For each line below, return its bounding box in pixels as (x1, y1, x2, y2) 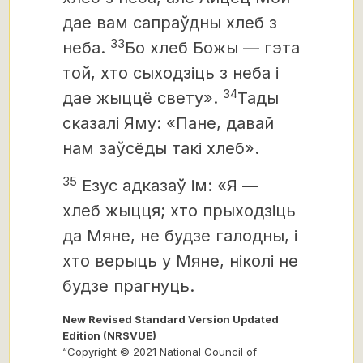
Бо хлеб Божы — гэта (125, 38, 300, 58)
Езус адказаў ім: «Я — (77, 176, 258, 195)
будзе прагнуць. (62, 276, 194, 296)
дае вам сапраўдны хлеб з (62, 13, 277, 32)
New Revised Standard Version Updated (62, 313, 279, 326)
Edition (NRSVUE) (62, 329, 156, 342)
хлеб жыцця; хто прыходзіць (62, 201, 296, 220)
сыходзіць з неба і (133, 63, 279, 83)
